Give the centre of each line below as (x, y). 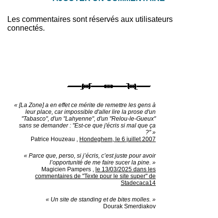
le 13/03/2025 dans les (126, 170)
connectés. (26, 28)
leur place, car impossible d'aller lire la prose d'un (91, 112)
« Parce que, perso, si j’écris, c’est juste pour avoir (90, 156)
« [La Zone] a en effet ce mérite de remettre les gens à (85, 105)
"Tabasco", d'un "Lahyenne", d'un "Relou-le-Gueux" (89, 119)
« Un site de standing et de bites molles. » (101, 200)
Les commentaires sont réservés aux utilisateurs (90, 19)
